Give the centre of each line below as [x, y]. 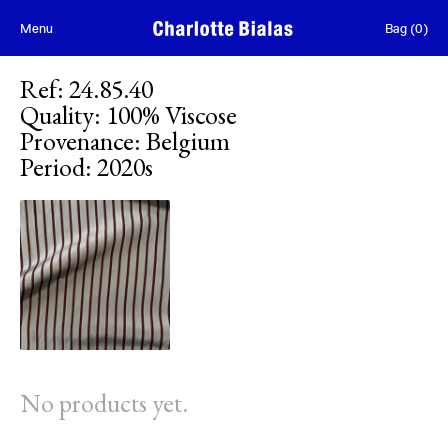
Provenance [77, 141]
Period [52, 167]
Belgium [188, 141]
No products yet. [104, 403]
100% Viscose [171, 115]
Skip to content [56, 20]
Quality [57, 115]
